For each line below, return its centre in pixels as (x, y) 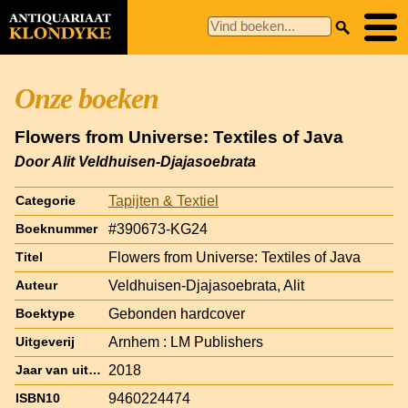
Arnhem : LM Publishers (186, 342)
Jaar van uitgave (95, 370)
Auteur (36, 285)
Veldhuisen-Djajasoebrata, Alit (206, 285)
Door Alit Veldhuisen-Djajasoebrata (135, 161)
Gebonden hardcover (177, 313)
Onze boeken (87, 98)
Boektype (45, 313)
